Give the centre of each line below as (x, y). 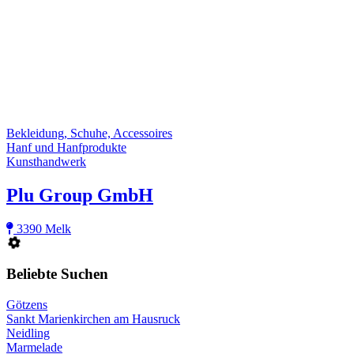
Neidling (28, 333)
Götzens (27, 304)
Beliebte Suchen (57, 273)
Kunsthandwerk (46, 162)
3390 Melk (42, 229)
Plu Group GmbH (80, 196)
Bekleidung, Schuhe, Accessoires (89, 134)
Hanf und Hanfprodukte (66, 148)
